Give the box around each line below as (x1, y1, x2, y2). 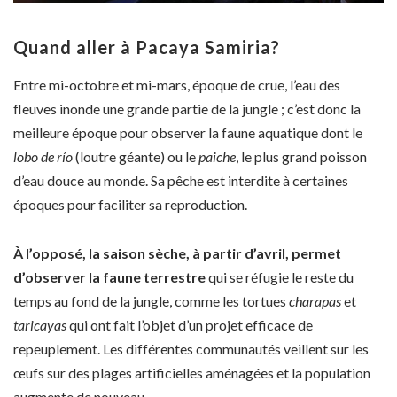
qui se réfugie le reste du (208, 268, 354, 285)
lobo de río (13, 148, 75, 166)
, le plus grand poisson (236, 148, 367, 166)
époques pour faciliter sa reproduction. (13, 196, 247, 214)
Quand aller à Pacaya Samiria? (13, 36, 280, 58)
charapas (289, 292, 344, 309)
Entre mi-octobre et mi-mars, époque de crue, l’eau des (13, 76, 340, 94)
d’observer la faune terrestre (13, 268, 208, 285)
